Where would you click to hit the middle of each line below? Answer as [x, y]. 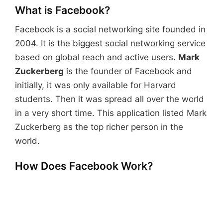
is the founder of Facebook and [128, 71]
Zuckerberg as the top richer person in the [99, 127]
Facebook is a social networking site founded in [110, 30]
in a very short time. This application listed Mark [111, 113]
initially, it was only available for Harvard [96, 85]
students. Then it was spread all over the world [110, 99]
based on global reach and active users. [97, 57]
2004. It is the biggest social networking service [110, 44]
